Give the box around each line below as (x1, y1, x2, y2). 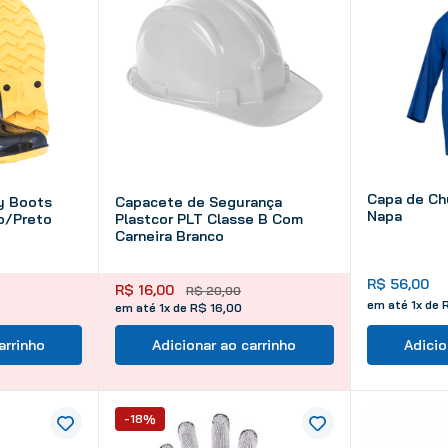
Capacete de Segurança (115, 193, 282, 212)
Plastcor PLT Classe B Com (115, 210, 303, 229)
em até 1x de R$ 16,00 (115, 300, 242, 316)
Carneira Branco (115, 227, 224, 246)
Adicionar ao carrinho (152, 336, 297, 355)
